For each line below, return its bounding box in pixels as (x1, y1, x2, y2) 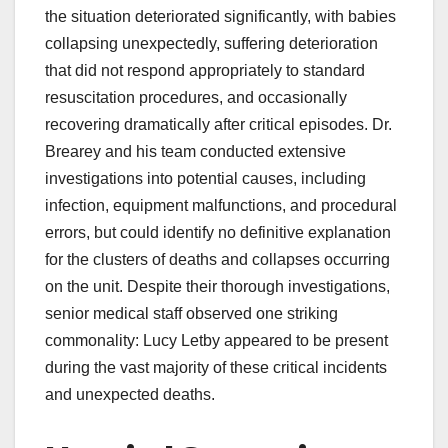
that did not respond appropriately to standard (45, 61, 365, 79)
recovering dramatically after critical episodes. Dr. (45, 115, 392, 133)
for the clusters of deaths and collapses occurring (45, 250, 390, 268)
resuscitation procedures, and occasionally (45, 88, 347, 106)
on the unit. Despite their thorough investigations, (45, 277, 390, 295)
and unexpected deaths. (45, 385, 215, 403)
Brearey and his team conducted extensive (45, 142, 346, 160)
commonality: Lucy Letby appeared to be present (45, 331, 388, 349)
